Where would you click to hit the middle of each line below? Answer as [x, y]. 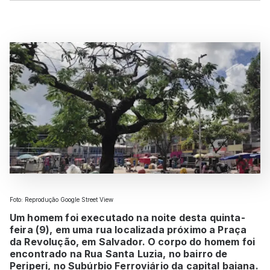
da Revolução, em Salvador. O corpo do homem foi [133, 241]
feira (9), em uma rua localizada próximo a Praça [128, 229]
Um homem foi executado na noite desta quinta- [127, 217]
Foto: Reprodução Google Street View [61, 199]
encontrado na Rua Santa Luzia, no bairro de [119, 253]
